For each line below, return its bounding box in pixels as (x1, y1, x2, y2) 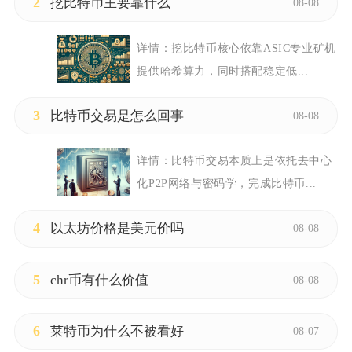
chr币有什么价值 (49, 272, 148, 288)
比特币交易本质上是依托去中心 (171, 154, 332, 167)
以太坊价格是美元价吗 (49, 221, 184, 236)
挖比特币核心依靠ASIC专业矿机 (171, 41, 336, 54)
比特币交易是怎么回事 (49, 108, 184, 123)
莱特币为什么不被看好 (49, 324, 184, 339)
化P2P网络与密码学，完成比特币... (137, 177, 317, 190)
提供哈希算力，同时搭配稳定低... (137, 64, 309, 77)
